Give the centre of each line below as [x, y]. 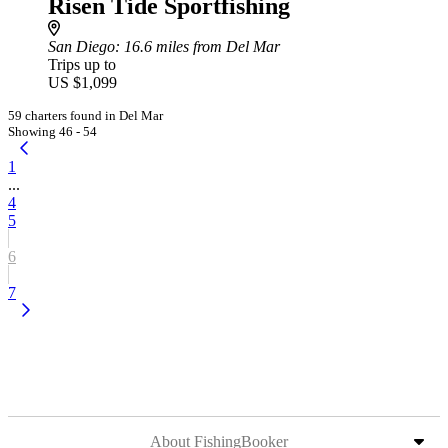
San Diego [81, 46]
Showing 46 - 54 [52, 131]
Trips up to [82, 64]
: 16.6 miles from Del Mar [197, 46]
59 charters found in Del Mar [85, 115]
